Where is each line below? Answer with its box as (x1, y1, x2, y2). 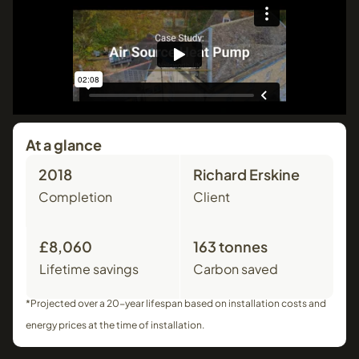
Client (193, 188, 230, 205)
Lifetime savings (39, 260, 139, 277)
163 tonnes (193, 237, 268, 256)
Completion (38, 188, 112, 205)
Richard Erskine (193, 165, 300, 184)
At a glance (26, 135, 102, 154)
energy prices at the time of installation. (26, 319, 204, 331)
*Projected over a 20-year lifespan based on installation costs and (26, 297, 326, 309)
